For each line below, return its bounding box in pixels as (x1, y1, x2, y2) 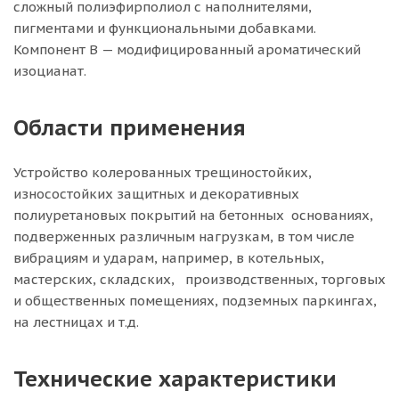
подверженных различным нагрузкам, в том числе (13, 228, 354, 245)
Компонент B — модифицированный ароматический (13, 41, 361, 58)
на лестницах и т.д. (13, 313, 139, 330)
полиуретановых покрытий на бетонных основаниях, (13, 207, 373, 224)
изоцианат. (13, 62, 86, 79)
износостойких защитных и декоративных (13, 185, 299, 202)
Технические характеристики (13, 365, 337, 393)
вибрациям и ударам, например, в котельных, (13, 249, 324, 266)
